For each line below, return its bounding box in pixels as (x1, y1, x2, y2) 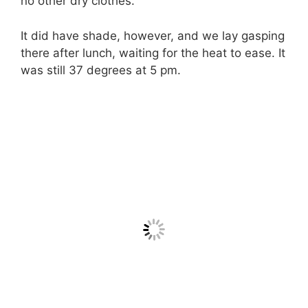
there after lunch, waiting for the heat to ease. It (21, 45, 285, 60)
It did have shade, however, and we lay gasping (21, 28, 285, 43)
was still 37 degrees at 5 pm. (21, 63, 181, 77)
